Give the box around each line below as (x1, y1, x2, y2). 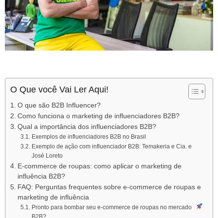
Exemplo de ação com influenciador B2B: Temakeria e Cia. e (31, 143, 192, 150)
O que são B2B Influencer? (17, 102, 101, 109)
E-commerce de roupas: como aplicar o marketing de (17, 163, 182, 170)
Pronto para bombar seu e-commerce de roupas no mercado (31, 204, 192, 211)
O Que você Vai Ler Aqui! (10, 85, 109, 95)
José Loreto (31, 152, 63, 160)
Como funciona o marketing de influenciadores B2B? (17, 112, 180, 120)
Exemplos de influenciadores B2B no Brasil (31, 133, 146, 141)
